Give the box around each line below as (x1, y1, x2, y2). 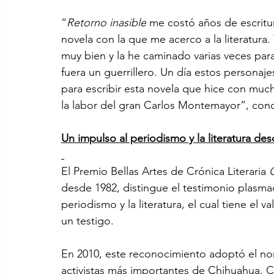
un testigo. (61, 213, 114, 228)
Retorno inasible (67, 15, 146, 29)
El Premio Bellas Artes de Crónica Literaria (61, 164, 269, 178)
